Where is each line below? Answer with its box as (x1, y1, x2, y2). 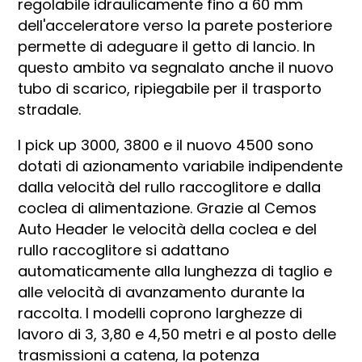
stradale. (18, 99, 82, 120)
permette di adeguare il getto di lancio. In (18, 36, 316, 57)
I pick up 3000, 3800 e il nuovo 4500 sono (18, 134, 314, 155)
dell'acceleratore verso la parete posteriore (18, 15, 333, 36)
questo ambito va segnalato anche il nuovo (18, 57, 335, 78)
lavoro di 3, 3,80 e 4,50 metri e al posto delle (18, 323, 337, 344)
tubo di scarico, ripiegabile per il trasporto (18, 78, 322, 99)
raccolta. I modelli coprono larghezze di (18, 302, 303, 323)
